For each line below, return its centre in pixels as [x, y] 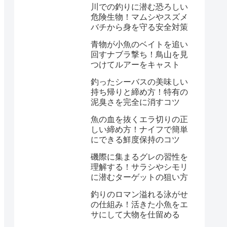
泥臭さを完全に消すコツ [135, 102]
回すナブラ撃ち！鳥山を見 [139, 54]
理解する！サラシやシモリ [139, 167]
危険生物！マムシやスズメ [139, 17]
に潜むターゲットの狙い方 [139, 177]
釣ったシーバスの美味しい [139, 82]
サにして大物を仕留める [135, 214]
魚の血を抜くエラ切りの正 [139, 119]
